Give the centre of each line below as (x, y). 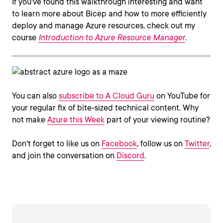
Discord (130, 156)
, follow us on (161, 144)
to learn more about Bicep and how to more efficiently (109, 14)
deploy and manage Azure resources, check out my (104, 26)
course (25, 38)
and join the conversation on (64, 156)
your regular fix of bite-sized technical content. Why (105, 108)
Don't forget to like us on (57, 144)
